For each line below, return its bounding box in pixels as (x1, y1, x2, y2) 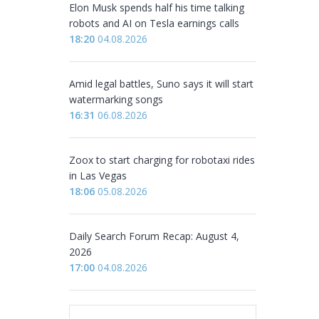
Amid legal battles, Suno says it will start (69, 77, 253, 90)
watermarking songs (69, 93, 163, 106)
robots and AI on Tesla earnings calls (69, 16, 239, 30)
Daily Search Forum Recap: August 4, (69, 229, 239, 243)
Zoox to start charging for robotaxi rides (69, 153, 255, 167)
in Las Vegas (69, 169, 127, 182)
